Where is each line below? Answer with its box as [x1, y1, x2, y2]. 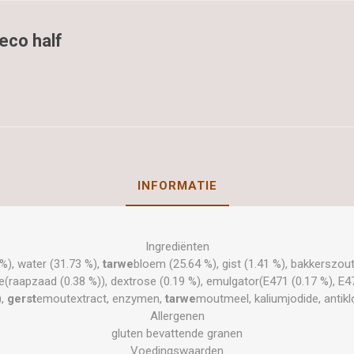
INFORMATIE [137, 178, 217, 193]
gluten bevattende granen [111, 326, 243, 341]
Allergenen [149, 308, 205, 323]
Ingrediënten [145, 239, 209, 254]
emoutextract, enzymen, [36, 291, 165, 306]
